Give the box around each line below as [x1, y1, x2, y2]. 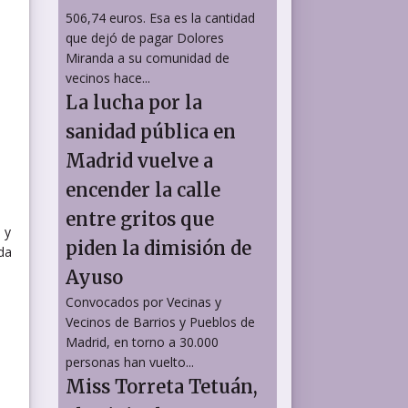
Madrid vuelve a [66, 148, 213, 172]
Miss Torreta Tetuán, [66, 374, 258, 398]
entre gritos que [66, 207, 214, 230]
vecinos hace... [66, 68, 150, 87]
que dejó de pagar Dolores [66, 28, 224, 46]
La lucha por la [66, 90, 202, 114]
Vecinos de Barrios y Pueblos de [66, 312, 255, 331]
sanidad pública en [66, 119, 236, 143]
